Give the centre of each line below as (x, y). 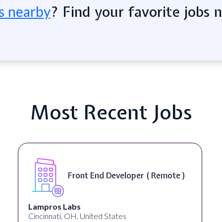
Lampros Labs (54, 206)
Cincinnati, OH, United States (77, 216)
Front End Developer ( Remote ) (127, 176)
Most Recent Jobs (111, 112)
